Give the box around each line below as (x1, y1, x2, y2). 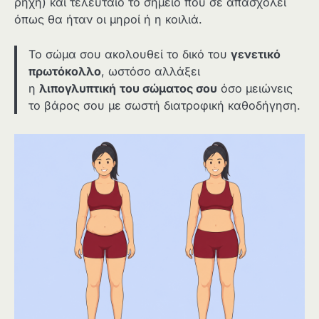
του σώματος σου (120, 80, 217, 95)
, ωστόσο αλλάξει (101, 63, 200, 78)
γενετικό (231, 46, 281, 61)
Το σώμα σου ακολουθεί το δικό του (28, 46, 231, 61)
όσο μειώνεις (217, 80, 293, 95)
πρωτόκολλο (28, 63, 101, 78)
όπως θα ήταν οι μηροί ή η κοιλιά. (14, 12, 202, 27)
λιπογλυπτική (39, 80, 116, 95)
